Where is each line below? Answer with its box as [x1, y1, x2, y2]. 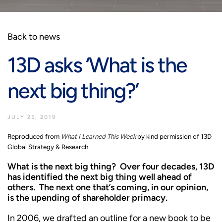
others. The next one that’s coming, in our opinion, [7, 182, 208, 193]
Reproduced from [7, 132, 61, 140]
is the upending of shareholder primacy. [7, 192, 167, 203]
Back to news [7, 31, 60, 42]
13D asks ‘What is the [7, 52, 187, 78]
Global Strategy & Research [7, 143, 88, 151]
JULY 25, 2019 [7, 114, 56, 120]
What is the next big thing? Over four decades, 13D [7, 161, 215, 172]
